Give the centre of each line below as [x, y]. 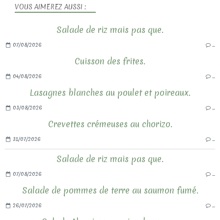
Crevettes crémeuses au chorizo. [110, 124]
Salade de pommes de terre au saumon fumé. [110, 190]
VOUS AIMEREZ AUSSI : [50, 7]
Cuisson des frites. [110, 61]
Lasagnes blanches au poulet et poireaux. [110, 92]
